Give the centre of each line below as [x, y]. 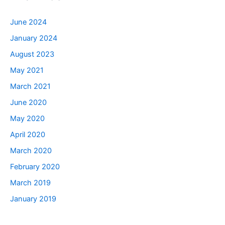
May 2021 [27, 71]
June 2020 [28, 103]
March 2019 [30, 183]
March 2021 [30, 87]
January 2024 [34, 38]
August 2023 [32, 54]
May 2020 [27, 119]
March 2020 [31, 150]
